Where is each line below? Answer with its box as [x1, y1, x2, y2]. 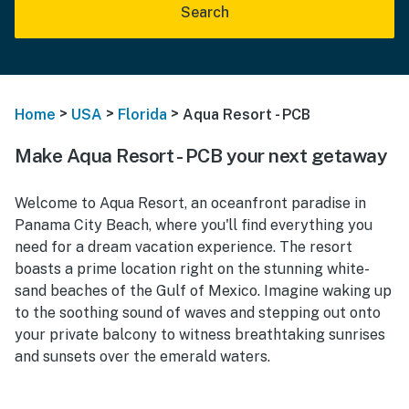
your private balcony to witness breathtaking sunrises [15, 325, 385, 343]
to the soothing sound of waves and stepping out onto [15, 303, 381, 321]
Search [180, 4, 229, 21]
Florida [118, 106, 167, 123]
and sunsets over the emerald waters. [15, 347, 270, 365]
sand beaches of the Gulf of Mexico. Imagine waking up [15, 281, 392, 299]
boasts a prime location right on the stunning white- [15, 259, 370, 278]
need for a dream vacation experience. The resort [15, 237, 352, 256]
